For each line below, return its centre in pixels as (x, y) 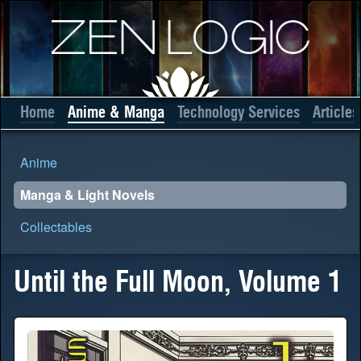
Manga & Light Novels (87, 195)
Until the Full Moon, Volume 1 (178, 282)
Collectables (56, 227)
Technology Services (239, 112)
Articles (336, 112)
